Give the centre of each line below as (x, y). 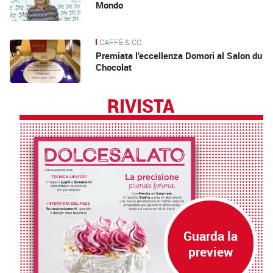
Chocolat (114, 67)
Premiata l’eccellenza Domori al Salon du (179, 56)
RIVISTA (140, 106)
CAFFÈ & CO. (122, 42)
